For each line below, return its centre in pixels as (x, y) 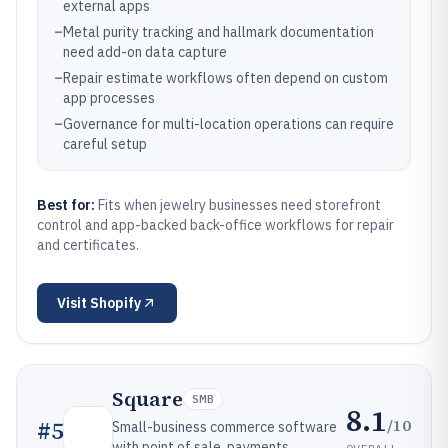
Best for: (67, 205)
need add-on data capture (145, 52)
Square (147, 399)
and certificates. (88, 245)
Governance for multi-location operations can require (228, 124)
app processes (109, 98)
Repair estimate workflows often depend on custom (225, 78)
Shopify (115, 303)
